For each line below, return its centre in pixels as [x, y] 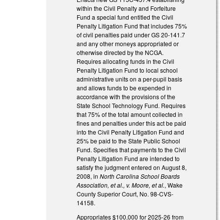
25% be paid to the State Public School [129, 141]
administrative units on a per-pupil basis [130, 79]
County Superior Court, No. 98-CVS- [125, 194]
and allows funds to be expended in [124, 88]
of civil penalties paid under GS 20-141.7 [131, 35]
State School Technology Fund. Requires [131, 106]
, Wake [174, 185]
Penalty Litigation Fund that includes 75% [132, 26]
